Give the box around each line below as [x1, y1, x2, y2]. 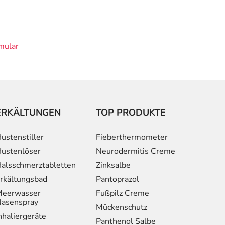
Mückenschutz [96, 201, 147, 213]
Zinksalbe [96, 159, 131, 171]
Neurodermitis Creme [96, 145, 175, 157]
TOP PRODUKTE [96, 106, 166, 119]
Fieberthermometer [96, 131, 168, 143]
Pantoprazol [96, 173, 139, 185]
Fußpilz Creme [96, 187, 149, 199]
